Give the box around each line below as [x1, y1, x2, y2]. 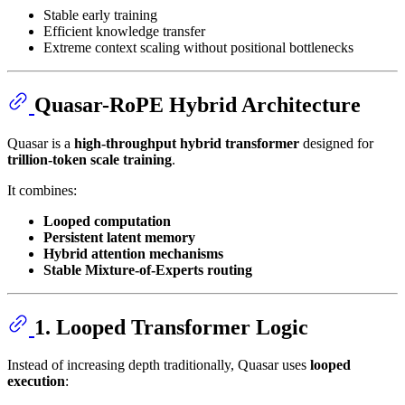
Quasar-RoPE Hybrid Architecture [34, 92, 361, 117]
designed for [299, 135, 373, 151]
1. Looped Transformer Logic [34, 315, 308, 339]
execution [7, 373, 65, 390]
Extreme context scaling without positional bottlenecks [43, 39, 353, 55]
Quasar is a [7, 135, 74, 151]
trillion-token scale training [7, 151, 172, 167]
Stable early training [43, 6, 157, 23]
